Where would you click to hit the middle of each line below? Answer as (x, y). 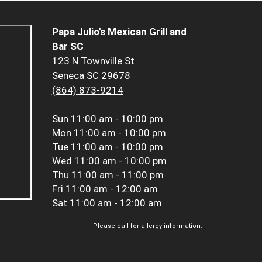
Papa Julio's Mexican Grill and (119, 32)
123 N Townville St (93, 61)
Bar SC (68, 46)
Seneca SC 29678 (91, 76)
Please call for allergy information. (148, 226)
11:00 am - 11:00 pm (117, 175)
